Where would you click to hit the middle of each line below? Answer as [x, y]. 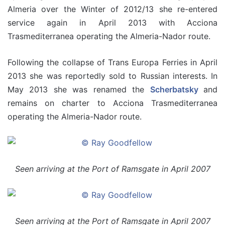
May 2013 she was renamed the [79, 89]
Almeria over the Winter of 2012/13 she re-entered [113, 9]
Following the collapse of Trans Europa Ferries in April [113, 62]
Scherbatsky [174, 89]
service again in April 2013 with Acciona [113, 23]
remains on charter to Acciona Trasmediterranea [113, 103]
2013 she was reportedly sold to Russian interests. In [113, 76]
